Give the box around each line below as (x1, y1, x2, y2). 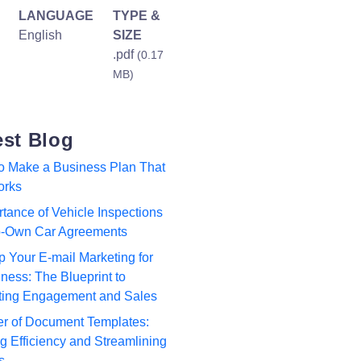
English (19, 28, 62, 42)
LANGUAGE (19, 9, 93, 23)
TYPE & (113, 9, 160, 23)
